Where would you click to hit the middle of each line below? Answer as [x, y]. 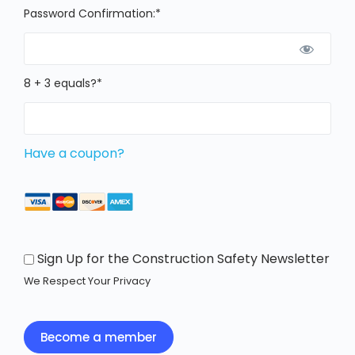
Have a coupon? [74, 153]
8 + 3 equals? [60, 83]
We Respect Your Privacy [87, 281]
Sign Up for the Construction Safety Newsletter [183, 259]
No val [40, 330]
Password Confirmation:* [92, 13]
